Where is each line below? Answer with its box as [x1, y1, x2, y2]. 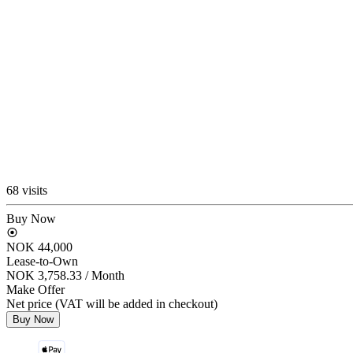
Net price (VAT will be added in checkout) [6, 296, 217, 310]
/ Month [85, 268, 124, 282]
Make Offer [6, 282, 65, 296]
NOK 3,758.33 [6, 268, 85, 282]
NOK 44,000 [6, 240, 72, 254]
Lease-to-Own [6, 254, 78, 268]
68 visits [6, 183, 47, 197]
